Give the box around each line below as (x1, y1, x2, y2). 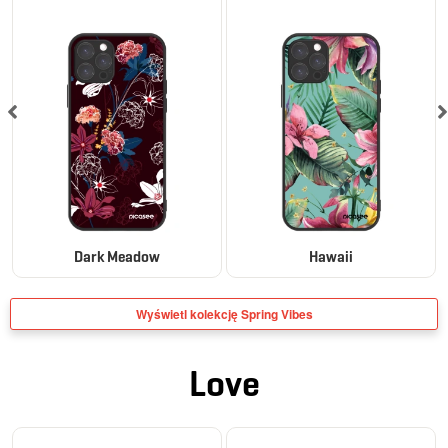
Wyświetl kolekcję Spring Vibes (135, 304, 313, 323)
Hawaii (309, 247, 353, 266)
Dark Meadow (74, 247, 160, 266)
